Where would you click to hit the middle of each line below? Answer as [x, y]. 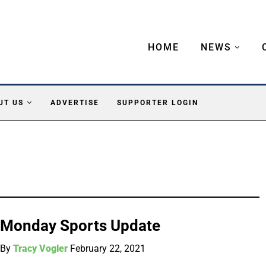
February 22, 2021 [108, 248]
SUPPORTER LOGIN [158, 102]
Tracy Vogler [41, 248]
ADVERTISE [75, 102]
